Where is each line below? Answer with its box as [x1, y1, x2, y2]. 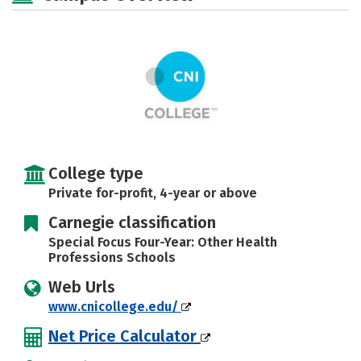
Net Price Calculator [48, 326, 201, 346]
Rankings [28, 7, 85, 23]
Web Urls [48, 276, 115, 297]
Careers [216, 7, 264, 23]
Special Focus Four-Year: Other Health [48, 234, 277, 250]
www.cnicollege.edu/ [48, 298, 181, 314]
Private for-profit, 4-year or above [48, 185, 257, 201]
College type [48, 163, 143, 183]
